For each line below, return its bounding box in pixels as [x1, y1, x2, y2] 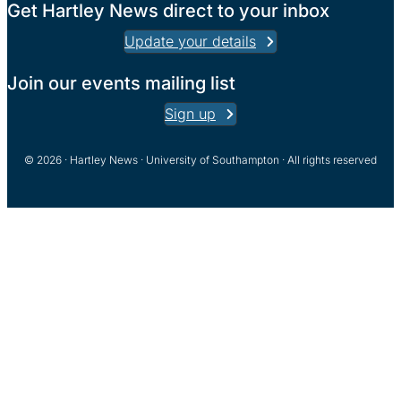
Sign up [165, 105, 216, 123]
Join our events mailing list [7, 73, 235, 94]
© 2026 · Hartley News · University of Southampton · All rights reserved [24, 153, 377, 166]
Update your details [124, 32, 256, 50]
